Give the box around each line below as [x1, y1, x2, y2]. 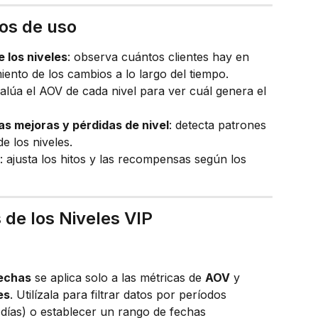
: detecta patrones [169, 117, 270, 132]
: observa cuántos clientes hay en [67, 49, 253, 64]
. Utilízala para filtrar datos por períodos [10, 287, 230, 302]
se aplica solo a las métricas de [31, 270, 205, 285]
